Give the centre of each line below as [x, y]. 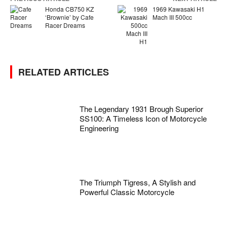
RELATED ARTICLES [64, 72]
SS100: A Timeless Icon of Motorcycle [143, 119]
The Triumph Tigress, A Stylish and [138, 182]
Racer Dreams [65, 25]
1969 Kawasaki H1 [178, 9]
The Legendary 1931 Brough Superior [142, 109]
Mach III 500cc [172, 17]
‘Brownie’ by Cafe [69, 17]
